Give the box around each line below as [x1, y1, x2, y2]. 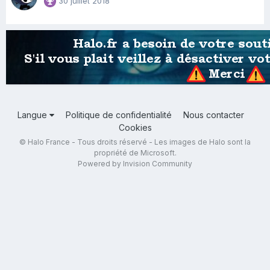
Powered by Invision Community [78, 159, 192, 168]
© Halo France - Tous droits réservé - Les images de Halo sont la [19, 137, 251, 146]
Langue [17, 110, 49, 120]
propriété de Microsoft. [93, 148, 177, 157]
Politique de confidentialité [65, 110, 172, 120]
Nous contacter [183, 110, 244, 120]
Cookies [118, 122, 152, 133]
